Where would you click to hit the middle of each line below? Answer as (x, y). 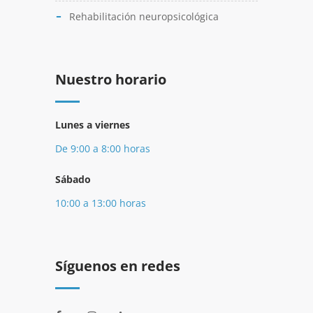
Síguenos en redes (118, 266)
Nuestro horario (111, 79)
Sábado (73, 179)
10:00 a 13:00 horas (101, 203)
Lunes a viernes (93, 125)
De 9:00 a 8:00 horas (103, 148)
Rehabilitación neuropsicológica (144, 16)
